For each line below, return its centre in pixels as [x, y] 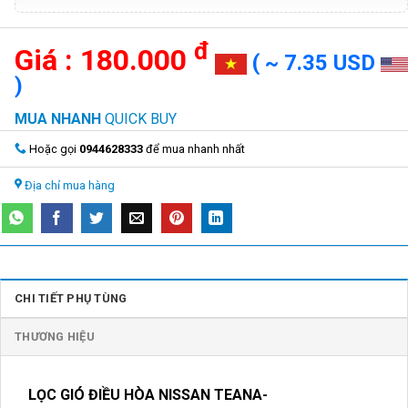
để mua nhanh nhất [194, 149]
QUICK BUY [141, 119]
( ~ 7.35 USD [316, 62]
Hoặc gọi [53, 149]
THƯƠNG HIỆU [55, 336]
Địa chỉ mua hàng [70, 186]
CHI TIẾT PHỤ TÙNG [71, 298]
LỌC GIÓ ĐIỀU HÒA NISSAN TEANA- [148, 394]
